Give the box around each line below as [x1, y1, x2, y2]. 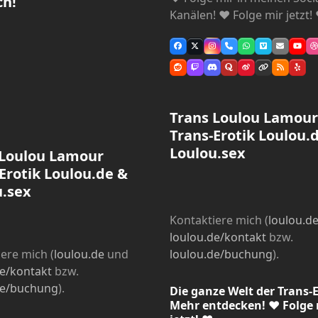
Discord [211, 65, 240, 76]
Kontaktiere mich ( [169, 212, 268, 228]
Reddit [177, 65, 202, 76]
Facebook [177, 43, 213, 55]
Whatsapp [245, 43, 283, 55]
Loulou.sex [169, 143, 246, 163]
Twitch [194, 65, 219, 76]
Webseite [262, 65, 296, 76]
